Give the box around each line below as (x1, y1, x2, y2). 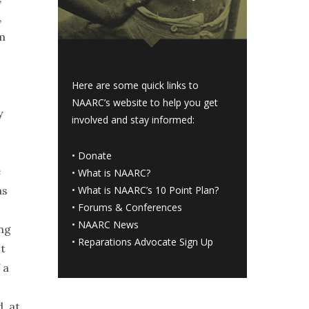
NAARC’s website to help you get (72, 96, 219, 110)
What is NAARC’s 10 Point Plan (78, 183, 215, 197)
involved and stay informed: (72, 113, 195, 127)
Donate (78, 149, 112, 163)
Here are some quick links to (72, 79, 199, 92)
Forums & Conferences (78, 201, 183, 215)
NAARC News (78, 218, 139, 232)
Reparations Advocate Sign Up (78, 235, 214, 249)
